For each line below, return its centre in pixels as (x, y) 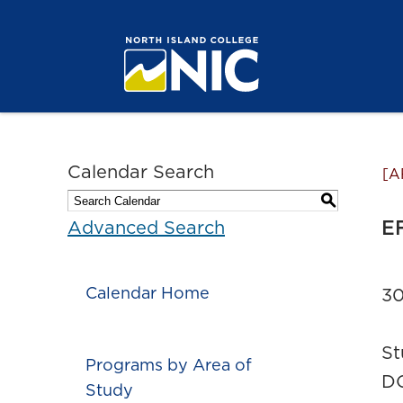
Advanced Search (146, 228)
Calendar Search (141, 173)
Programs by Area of (169, 366)
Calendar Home (148, 294)
